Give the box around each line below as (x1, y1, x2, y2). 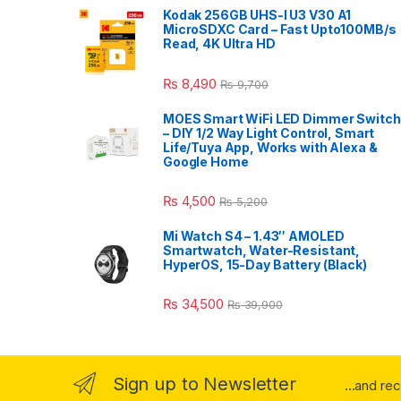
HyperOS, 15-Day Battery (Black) (163, 256, 367, 272)
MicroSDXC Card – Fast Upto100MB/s (163, 21, 397, 38)
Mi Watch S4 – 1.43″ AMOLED (163, 227, 345, 243)
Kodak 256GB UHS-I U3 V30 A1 (163, 7, 352, 23)
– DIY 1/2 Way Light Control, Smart (163, 124, 375, 141)
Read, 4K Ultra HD (163, 36, 276, 52)
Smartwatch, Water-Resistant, (163, 242, 361, 258)
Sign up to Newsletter (112, 372, 296, 395)
